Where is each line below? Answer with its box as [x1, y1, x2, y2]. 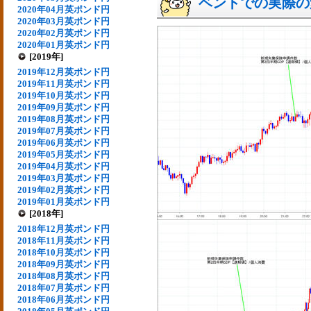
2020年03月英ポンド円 [17, 16, 110, 26]
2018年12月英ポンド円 [17, 224, 110, 234]
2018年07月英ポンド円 [17, 283, 110, 293]
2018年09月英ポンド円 [17, 259, 110, 269]
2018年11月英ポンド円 [17, 235, 110, 246]
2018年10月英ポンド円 [17, 247, 110, 258]
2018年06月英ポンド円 [17, 294, 110, 305]
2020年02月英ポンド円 [17, 28, 110, 38]
